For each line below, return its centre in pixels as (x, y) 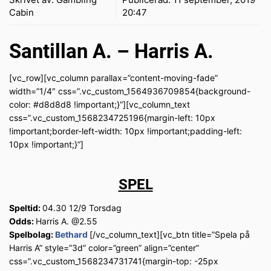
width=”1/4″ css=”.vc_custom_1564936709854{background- (130, 91)
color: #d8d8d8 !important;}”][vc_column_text (100, 105)
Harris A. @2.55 (67, 221)
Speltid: (26, 208)
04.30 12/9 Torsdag (82, 208)
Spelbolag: (32, 235)
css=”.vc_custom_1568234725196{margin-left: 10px (112, 118)
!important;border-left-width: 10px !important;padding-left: (126, 131)
